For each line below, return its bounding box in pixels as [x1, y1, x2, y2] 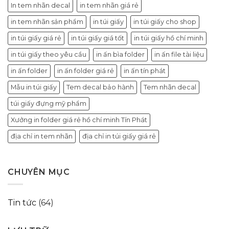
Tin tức [8, 198, 36, 208]
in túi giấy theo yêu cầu [11, 50, 86, 58]
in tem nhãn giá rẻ [80, 1, 139, 9]
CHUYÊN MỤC [8, 167, 71, 177]
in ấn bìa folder [96, 50, 145, 58]
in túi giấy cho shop [133, 17, 196, 26]
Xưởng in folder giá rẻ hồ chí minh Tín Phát [11, 116, 147, 124]
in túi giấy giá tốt [71, 34, 124, 42]
